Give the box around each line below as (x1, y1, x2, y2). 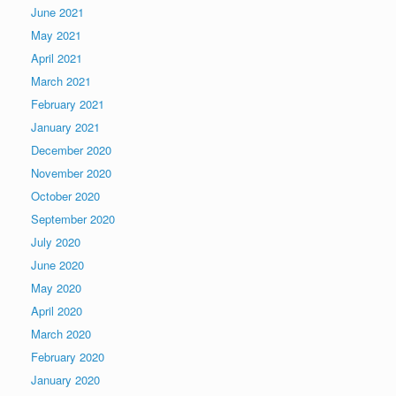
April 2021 (31, 49, 82, 66)
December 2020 (31, 141, 111, 158)
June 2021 (31, 3, 84, 20)
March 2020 (31, 324, 91, 342)
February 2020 (31, 347, 104, 365)
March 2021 (31, 72, 91, 89)
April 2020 (31, 301, 82, 319)
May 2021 (31, 26, 81, 43)
